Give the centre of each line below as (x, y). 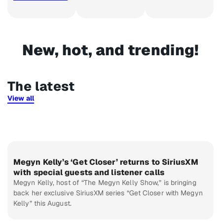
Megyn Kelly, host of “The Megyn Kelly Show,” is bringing (105, 183)
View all (21, 98)
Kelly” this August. (42, 203)
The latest (41, 87)
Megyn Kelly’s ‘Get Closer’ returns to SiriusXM (106, 162)
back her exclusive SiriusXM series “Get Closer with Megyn (108, 193)
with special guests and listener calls (89, 173)
